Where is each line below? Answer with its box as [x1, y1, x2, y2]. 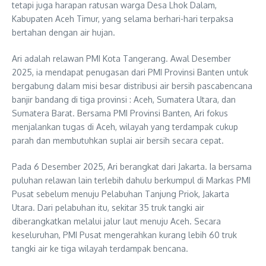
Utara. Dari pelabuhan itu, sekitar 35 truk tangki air [12, 202, 204, 213]
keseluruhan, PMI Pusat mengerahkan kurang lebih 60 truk [12, 230, 237, 240]
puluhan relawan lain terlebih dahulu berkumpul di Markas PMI [12, 175, 251, 186]
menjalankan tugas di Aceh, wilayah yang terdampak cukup [12, 122, 238, 132]
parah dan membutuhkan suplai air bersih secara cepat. [12, 135, 224, 146]
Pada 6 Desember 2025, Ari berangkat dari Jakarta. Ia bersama [12, 161, 252, 172]
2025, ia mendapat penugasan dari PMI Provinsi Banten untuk [12, 67, 248, 78]
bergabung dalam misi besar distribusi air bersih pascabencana [12, 81, 252, 91]
